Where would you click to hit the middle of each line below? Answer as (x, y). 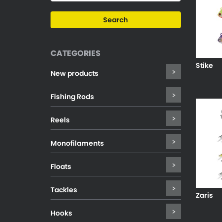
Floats (61, 166)
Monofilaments (77, 143)
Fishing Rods (72, 97)
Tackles (64, 190)
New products (75, 73)
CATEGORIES (76, 53)
